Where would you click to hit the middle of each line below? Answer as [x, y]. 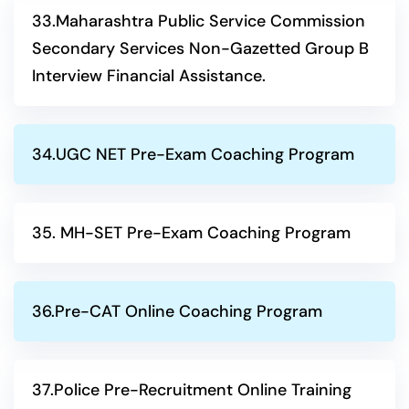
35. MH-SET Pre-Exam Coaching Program [191, 233]
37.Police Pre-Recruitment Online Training [192, 390]
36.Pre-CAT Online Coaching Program [177, 311]
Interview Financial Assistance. [149, 76]
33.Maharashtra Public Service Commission [199, 21]
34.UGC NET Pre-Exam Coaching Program [193, 154]
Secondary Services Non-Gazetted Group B [200, 48]
